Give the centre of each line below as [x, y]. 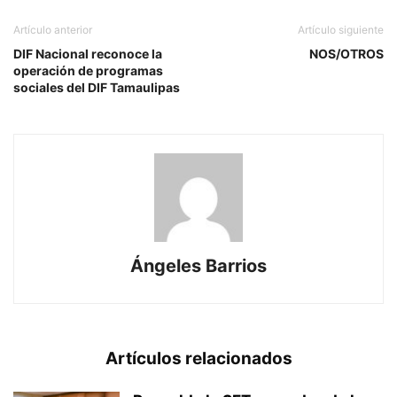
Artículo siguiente [341, 30]
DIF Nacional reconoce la [88, 54]
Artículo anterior [53, 30]
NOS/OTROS [346, 54]
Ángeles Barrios [198, 266]
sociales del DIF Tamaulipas [97, 88]
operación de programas [88, 71]
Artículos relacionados [198, 359]
